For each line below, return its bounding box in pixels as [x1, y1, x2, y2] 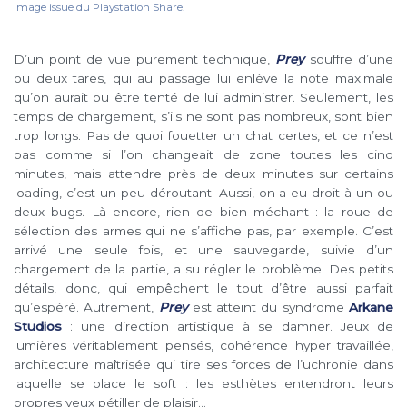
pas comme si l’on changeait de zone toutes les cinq [14, 146, 393, 162]
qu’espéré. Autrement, [14, 299, 159, 314]
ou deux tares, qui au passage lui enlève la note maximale [14, 70, 393, 85]
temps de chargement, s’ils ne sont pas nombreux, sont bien [14, 108, 393, 124]
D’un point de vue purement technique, [14, 51, 275, 66]
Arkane [349, 299, 394, 314]
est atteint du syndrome [187, 299, 350, 314]
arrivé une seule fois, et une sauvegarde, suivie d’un [14, 242, 393, 257]
